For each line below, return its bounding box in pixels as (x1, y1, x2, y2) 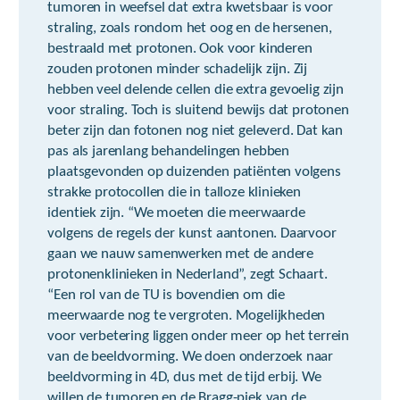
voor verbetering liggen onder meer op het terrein (47, 329, 350, 344)
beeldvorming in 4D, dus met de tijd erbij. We (47, 370, 321, 385)
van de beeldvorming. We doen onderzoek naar (47, 349, 334, 364)
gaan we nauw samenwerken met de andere (47, 246, 314, 262)
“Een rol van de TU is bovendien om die (47, 287, 286, 303)
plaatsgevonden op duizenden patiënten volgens (47, 164, 341, 179)
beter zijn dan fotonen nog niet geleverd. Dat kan (47, 123, 344, 138)
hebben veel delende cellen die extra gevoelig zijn (47, 82, 344, 97)
